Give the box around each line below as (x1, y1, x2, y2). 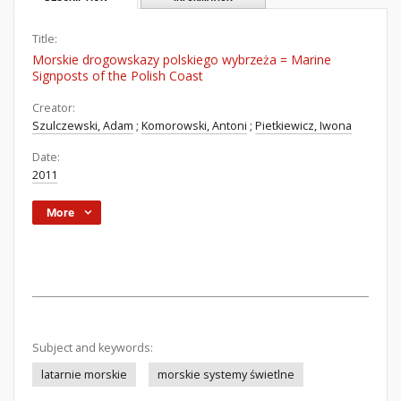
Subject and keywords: (32, 340, 153, 355)
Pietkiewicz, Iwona (255, 118, 352, 133)
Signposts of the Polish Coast (32, 67, 203, 84)
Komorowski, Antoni (141, 118, 247, 133)
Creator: (32, 100, 75, 115)
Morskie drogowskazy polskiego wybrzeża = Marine (32, 51, 331, 68)
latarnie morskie (41, 367, 127, 382)
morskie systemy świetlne (158, 367, 294, 382)
